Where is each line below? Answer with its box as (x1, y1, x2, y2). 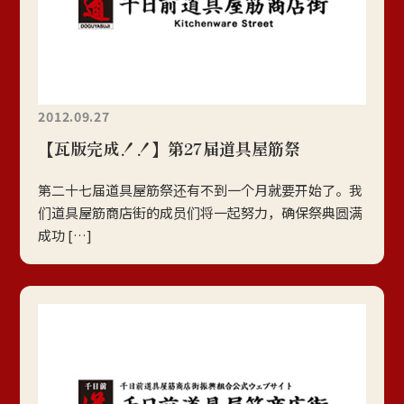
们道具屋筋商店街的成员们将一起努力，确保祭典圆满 (38, 202, 363, 222)
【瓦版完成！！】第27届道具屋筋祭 (38, 135, 301, 160)
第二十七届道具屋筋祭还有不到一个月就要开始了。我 (38, 179, 363, 199)
